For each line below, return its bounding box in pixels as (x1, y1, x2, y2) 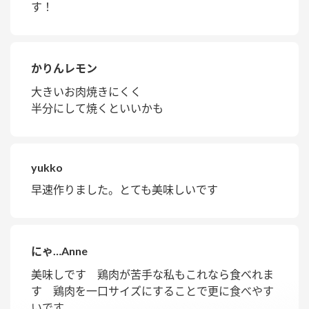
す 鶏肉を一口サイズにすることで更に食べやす (31, 284, 274, 298)
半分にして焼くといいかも (31, 101, 163, 115)
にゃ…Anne (31, 244, 88, 258)
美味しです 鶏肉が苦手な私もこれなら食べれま (31, 268, 274, 281)
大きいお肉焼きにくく (31, 85, 141, 99)
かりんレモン (31, 61, 97, 75)
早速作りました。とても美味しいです (31, 183, 218, 197)
